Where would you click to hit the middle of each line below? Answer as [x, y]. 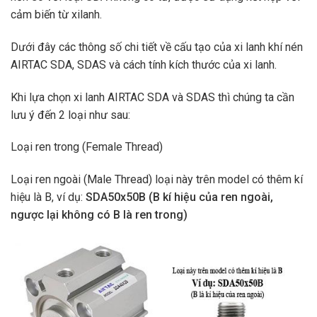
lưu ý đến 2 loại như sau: [70, 115]
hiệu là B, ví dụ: [48, 197]
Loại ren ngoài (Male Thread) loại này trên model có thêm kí [157, 180]
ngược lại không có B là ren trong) [99, 215]
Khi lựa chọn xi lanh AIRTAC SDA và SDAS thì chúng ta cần [152, 97]
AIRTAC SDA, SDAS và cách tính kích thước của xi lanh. [144, 64]
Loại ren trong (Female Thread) [87, 147]
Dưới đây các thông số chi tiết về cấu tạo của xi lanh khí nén [157, 47]
